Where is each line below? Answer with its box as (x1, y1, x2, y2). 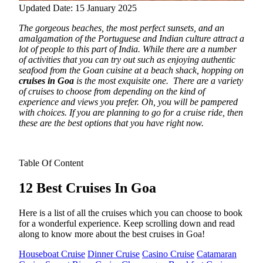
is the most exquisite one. (74, 75, 173, 86)
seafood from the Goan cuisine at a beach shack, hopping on (19, 65, 244, 75)
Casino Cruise (142, 248, 194, 259)
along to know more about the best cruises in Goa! (19, 228, 205, 239)
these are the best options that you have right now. (19, 117, 204, 128)
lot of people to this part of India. (19, 43, 140, 54)
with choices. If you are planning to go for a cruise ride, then (19, 107, 243, 117)
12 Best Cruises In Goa (19, 180, 156, 195)
